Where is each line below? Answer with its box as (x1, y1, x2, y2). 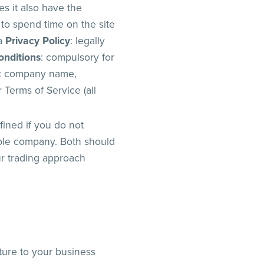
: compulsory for (41, 51, 115, 64)
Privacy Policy (5, 35, 71, 48)
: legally (70, 35, 105, 48)
